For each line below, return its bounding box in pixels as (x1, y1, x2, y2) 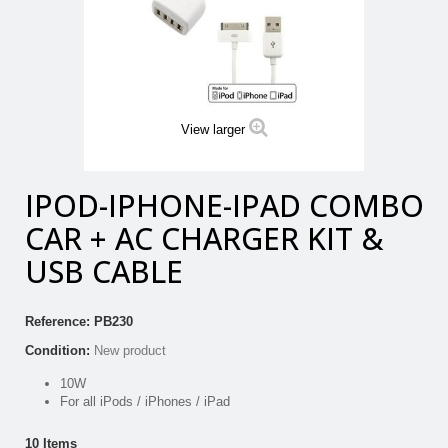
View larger (180, 122, 245, 138)
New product (94, 343, 166, 359)
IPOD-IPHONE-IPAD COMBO (25, 185, 424, 227)
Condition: (25, 343, 90, 359)
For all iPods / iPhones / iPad (60, 394, 230, 410)
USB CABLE (25, 251, 183, 293)
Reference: (25, 314, 90, 330)
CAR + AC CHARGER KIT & (25, 218, 384, 260)
